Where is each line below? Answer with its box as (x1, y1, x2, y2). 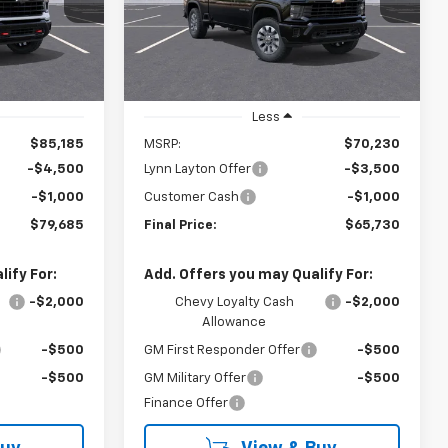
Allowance (202, 316, 266, 330)
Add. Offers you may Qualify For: (144, 268, 374, 283)
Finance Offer (144, 397, 229, 411)
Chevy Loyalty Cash (174, 296, 294, 310)
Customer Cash (144, 191, 240, 205)
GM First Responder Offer (144, 344, 301, 358)
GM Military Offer (144, 372, 247, 386)
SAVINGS (144, 4, 209, 20)
